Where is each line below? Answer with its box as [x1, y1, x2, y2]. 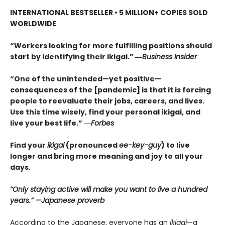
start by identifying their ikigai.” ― [10, 52, 142, 62]
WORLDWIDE [10, 19, 56, 29]
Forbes [91, 118, 114, 129]
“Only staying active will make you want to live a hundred [10, 184, 207, 195]
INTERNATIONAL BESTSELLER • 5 [10, 8, 124, 18]
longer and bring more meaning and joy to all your [10, 151, 203, 162]
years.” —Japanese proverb [10, 195, 104, 206]
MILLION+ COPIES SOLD [124, 8, 208, 18]
